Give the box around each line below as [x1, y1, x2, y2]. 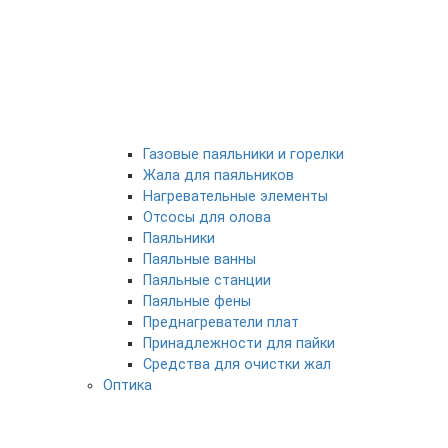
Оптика [103, 377, 152, 395]
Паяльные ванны [143, 251, 256, 269]
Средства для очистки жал [143, 356, 331, 374]
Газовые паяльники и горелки [143, 146, 344, 164]
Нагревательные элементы [143, 188, 328, 206]
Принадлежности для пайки [143, 335, 335, 353]
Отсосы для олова [143, 209, 271, 227]
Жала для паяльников [143, 167, 294, 185]
